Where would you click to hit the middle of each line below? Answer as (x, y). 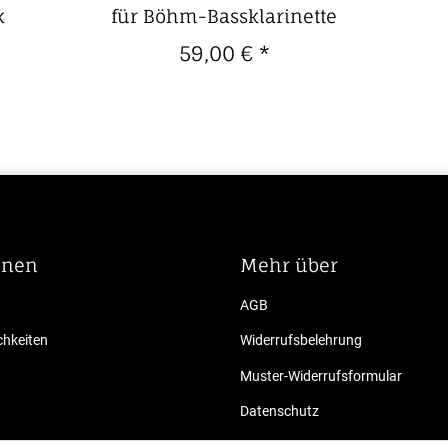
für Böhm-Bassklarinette (224, 15)
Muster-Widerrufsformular (321, 375)
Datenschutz (279, 410)
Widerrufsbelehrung (301, 340)
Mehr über (289, 264)
